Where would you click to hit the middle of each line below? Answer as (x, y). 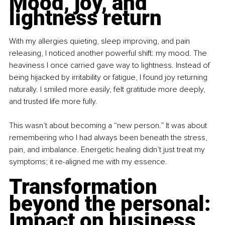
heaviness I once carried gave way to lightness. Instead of (110, 66)
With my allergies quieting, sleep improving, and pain (100, 41)
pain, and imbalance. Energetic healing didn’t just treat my (108, 150)
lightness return (85, 18)
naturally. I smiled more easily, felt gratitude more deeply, (108, 90)
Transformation (86, 187)
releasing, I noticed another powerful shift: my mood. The (109, 53)
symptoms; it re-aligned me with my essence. (88, 162)
